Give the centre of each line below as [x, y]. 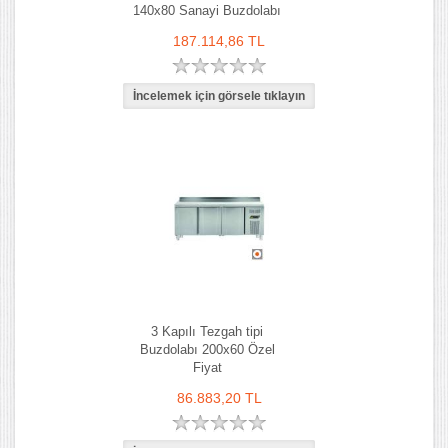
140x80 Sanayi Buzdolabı [207, 10]
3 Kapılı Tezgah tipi [207, 331]
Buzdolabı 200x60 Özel [207, 349]
